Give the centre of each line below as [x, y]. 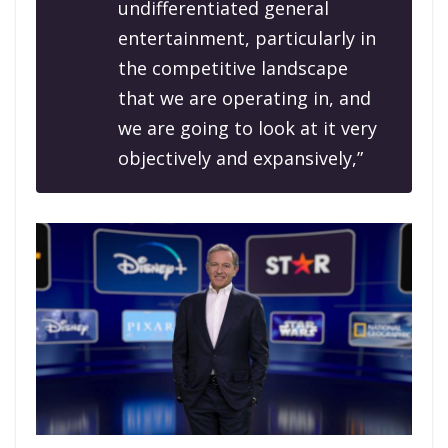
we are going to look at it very [247, 128]
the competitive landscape [233, 68]
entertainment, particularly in [247, 38]
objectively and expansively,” [240, 158]
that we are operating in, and [244, 98]
